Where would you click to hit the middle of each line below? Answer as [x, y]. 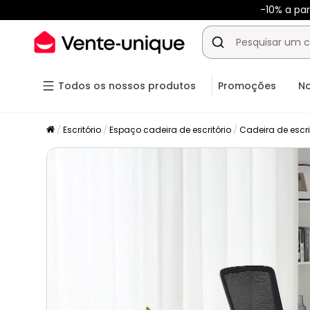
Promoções [247, 86]
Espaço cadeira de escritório [171, 130]
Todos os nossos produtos [127, 86]
